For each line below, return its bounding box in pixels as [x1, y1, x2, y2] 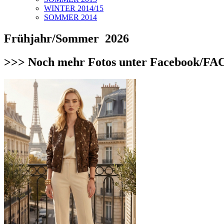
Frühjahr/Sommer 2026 [4, 31, 129, 45]
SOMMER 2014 [44, 13, 97, 21]
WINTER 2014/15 [44, 4, 103, 12]
